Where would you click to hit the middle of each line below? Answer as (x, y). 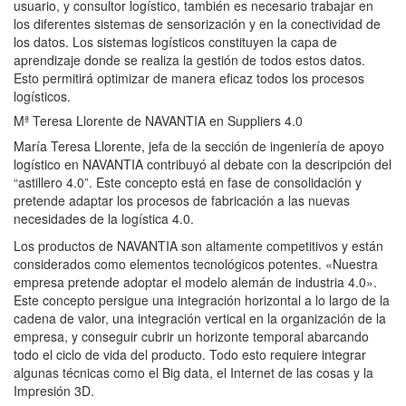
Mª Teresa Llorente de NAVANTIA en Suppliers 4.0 (158, 121)
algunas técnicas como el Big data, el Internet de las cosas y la (193, 373)
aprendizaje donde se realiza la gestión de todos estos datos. (189, 60)
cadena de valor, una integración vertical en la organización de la (200, 319)
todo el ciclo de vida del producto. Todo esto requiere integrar (190, 355)
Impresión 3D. (54, 391)
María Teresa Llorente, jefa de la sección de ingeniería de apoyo (199, 146)
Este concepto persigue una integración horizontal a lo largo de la (202, 300)
